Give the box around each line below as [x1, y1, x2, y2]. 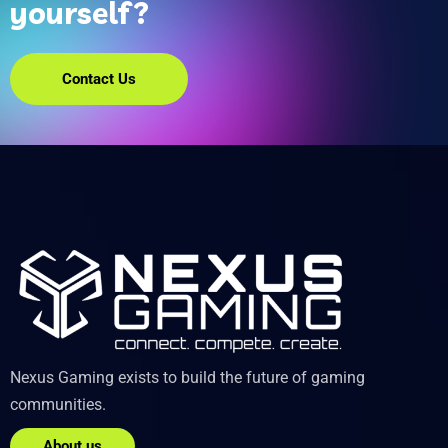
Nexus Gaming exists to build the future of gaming [10, 368, 365, 388]
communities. [10, 395, 106, 415]
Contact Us [62, 69, 136, 88]
